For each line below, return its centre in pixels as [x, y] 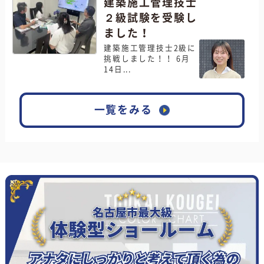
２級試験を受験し [151, 18]
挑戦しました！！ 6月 [147, 58]
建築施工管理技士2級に [150, 48]
